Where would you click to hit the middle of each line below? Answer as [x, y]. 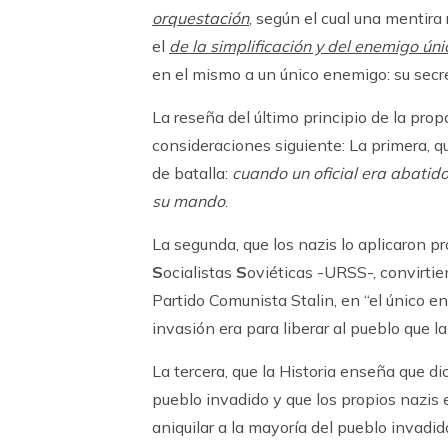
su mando [188, 201]
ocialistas [199, 272]
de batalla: [192, 173]
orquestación [200, 18]
